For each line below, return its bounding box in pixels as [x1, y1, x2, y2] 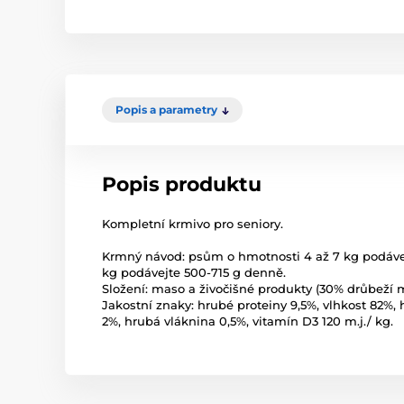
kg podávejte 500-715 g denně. [102, 265, 286, 280]
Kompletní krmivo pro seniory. [102, 216, 283, 231]
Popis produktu [102, 172, 262, 197]
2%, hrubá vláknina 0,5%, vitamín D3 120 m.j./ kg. [102, 314, 393, 328]
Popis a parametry [115, 103, 217, 116]
